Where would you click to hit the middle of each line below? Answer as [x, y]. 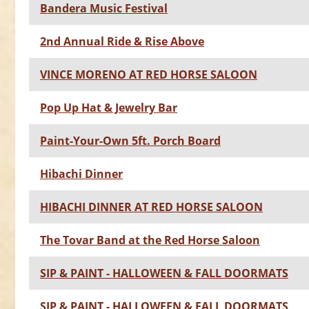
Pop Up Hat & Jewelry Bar [109, 108]
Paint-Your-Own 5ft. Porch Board [130, 141]
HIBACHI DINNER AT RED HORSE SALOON [151, 207]
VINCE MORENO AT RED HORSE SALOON [149, 75]
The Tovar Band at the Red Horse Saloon [150, 240]
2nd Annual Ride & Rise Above [122, 42]
